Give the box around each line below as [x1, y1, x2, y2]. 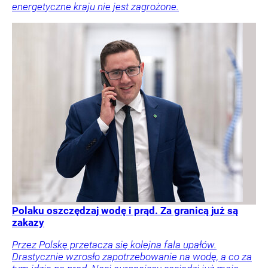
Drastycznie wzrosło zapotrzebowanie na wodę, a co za [12, 251, 252, 263]
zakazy [12, 217, 44, 229]
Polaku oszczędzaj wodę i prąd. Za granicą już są [12, 205, 238, 217]
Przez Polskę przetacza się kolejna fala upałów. [12, 239, 217, 251]
